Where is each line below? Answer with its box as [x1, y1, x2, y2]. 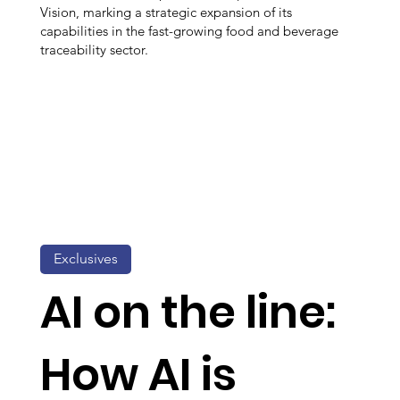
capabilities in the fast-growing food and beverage [40, 22, 338, 40]
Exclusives [54, 250, 118, 268]
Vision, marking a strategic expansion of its [40, 4, 292, 21]
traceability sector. [40, 41, 148, 59]
